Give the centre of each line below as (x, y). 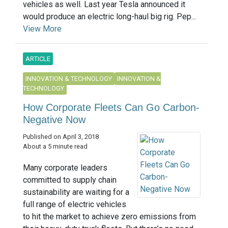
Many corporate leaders (65, 167)
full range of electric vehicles (75, 204)
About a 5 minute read (55, 146)
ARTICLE (38, 59)
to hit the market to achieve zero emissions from (109, 216)
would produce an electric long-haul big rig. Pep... (109, 16)
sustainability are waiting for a (76, 192)
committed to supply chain (70, 180)
